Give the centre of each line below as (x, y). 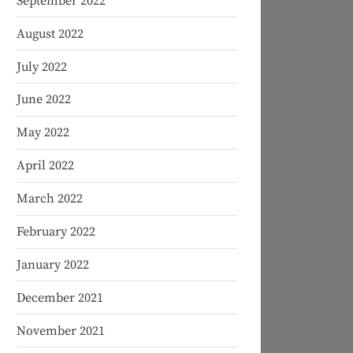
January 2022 (53, 264)
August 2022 (50, 33)
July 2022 (42, 67)
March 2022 (50, 199)
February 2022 (56, 232)
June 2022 (44, 100)
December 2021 (60, 297)
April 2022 (45, 166)
